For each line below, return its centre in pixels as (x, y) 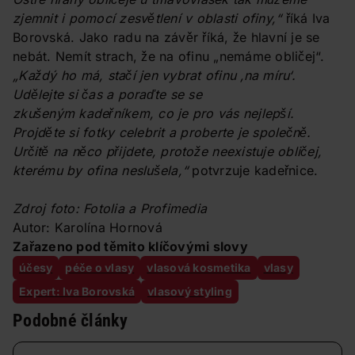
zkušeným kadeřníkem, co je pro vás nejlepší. (153, 114)
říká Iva (306, 19)
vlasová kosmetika (199, 268)
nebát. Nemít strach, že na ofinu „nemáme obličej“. (169, 57)
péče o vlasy (100, 268)
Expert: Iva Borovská (77, 292)
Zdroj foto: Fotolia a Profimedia (110, 209)
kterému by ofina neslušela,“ (100, 171)
